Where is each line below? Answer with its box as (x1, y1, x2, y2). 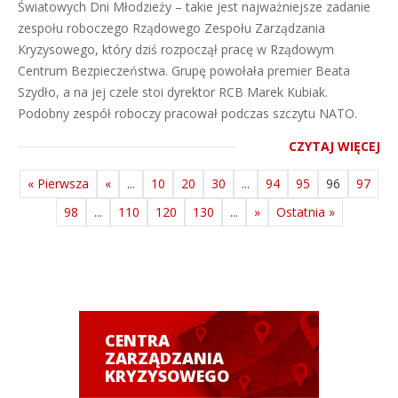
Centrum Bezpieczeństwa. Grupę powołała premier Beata (18, 62, 350, 79)
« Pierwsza (28, 175, 89, 192)
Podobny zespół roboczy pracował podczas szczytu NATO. (18, 105, 357, 122)
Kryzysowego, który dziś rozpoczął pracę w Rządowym (18, 41, 334, 58)
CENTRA (105, 330, 170, 351)
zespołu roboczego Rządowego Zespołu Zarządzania (18, 20, 325, 36)
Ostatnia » (275, 203, 335, 220)
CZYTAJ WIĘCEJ (289, 138, 380, 155)
